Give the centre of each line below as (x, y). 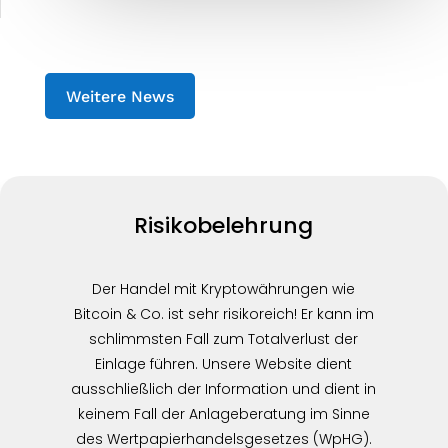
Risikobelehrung (224, 226)
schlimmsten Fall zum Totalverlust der (224, 339)
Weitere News (119, 96)
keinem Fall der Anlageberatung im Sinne (223, 414)
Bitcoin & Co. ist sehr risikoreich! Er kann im (223, 314)
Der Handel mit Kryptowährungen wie (224, 289)
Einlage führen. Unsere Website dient (224, 364)
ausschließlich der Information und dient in (224, 389)
